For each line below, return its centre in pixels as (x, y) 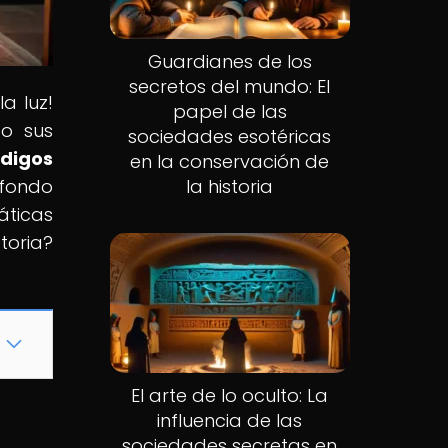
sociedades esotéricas (230, 137)
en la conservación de (230, 162)
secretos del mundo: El (230, 87)
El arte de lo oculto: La (230, 395)
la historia (230, 187)
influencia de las (230, 420)
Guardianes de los (229, 62)
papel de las (229, 112)
